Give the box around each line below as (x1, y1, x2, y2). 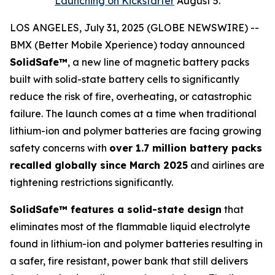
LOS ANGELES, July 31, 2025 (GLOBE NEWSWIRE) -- (10, 21, 259, 34)
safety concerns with (10, 142, 109, 154)
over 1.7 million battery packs (109, 142, 262, 154)
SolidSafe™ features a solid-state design (10, 203, 222, 215)
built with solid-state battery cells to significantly (10, 73, 239, 85)
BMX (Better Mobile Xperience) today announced (10, 39, 245, 51)
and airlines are (188, 159, 265, 171)
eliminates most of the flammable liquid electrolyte (10, 220, 250, 233)
